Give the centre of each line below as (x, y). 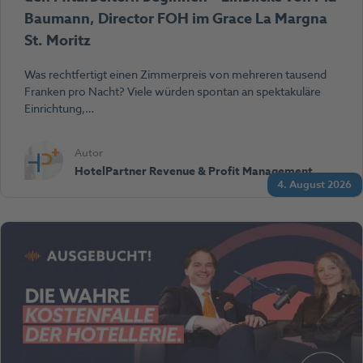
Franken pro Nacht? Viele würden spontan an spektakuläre (172, 92)
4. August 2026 (315, 185)
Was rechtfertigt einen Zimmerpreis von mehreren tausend (175, 75)
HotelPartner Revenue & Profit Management (194, 171)
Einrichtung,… (59, 109)
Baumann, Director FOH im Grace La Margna (175, 19)
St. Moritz (57, 41)
